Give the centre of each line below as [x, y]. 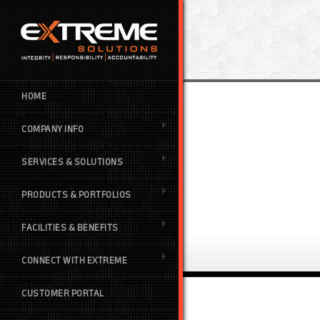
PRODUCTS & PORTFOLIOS [76, 195]
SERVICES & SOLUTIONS [72, 162]
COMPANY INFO [52, 129]
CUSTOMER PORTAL [63, 294]
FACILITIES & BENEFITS [70, 228]
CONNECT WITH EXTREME [74, 261]
